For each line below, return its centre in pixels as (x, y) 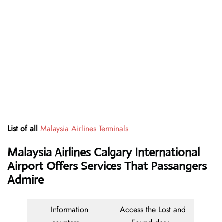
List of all (24, 129)
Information (69, 210)
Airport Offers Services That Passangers (107, 166)
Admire (26, 180)
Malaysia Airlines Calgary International (104, 152)
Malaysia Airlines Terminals (84, 129)
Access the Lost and (153, 210)
